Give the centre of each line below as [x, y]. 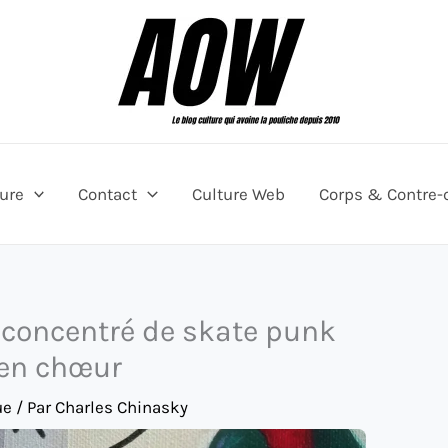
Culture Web [238, 193]
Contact [108, 193]
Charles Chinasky [121, 407]
